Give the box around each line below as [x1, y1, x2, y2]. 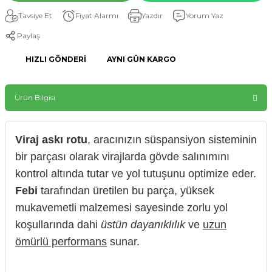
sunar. [107, 235, 140, 248]
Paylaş [17, 31, 40, 40]
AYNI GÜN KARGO [107, 55, 176, 64]
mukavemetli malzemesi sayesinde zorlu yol [15, 201, 228, 214]
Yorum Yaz [186, 11, 223, 20]
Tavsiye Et [18, 11, 52, 20]
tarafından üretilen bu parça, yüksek [38, 184, 214, 197]
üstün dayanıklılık [101, 218, 185, 231]
